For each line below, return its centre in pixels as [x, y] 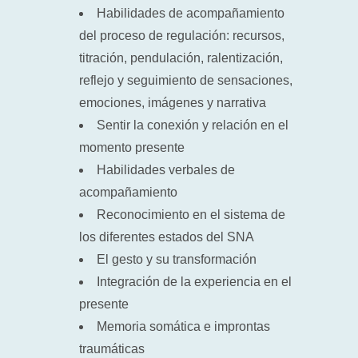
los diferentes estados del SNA [167, 237]
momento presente [132, 147]
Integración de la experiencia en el [194, 282]
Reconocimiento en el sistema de [191, 215]
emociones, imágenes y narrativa [173, 103]
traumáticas [112, 349]
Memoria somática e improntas [183, 326]
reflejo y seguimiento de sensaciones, [186, 80]
